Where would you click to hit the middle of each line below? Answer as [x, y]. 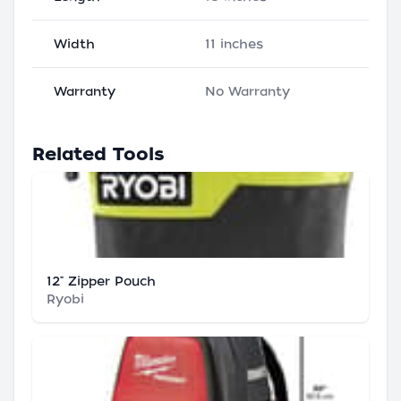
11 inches [234, 43]
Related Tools [98, 154]
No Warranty [247, 91]
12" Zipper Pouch [101, 281]
